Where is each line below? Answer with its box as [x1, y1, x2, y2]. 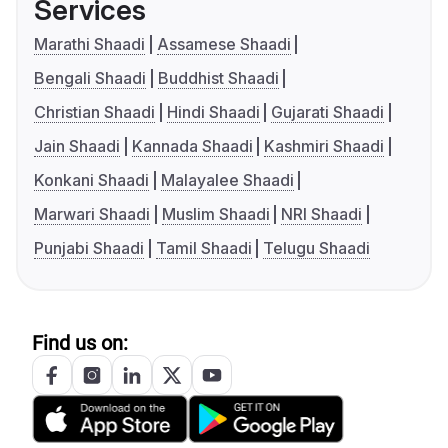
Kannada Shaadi [131, 136, 253, 157]
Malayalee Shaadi [160, 170, 294, 191]
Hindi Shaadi [166, 102, 260, 123]
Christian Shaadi [34, 102, 155, 123]
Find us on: [32, 331, 128, 356]
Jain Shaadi [34, 136, 120, 157]
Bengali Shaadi [34, 68, 146, 89]
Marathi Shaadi [34, 34, 145, 55]
